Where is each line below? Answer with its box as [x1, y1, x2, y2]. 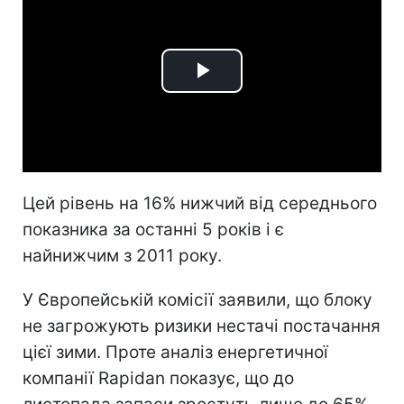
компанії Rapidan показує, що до [23, 367, 294, 389]
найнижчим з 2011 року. [23, 244, 222, 266]
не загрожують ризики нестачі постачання [23, 315, 381, 336]
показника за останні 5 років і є [23, 218, 284, 240]
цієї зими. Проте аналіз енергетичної [23, 341, 328, 363]
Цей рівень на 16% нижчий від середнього [23, 192, 377, 214]
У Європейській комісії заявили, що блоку [23, 289, 372, 310]
